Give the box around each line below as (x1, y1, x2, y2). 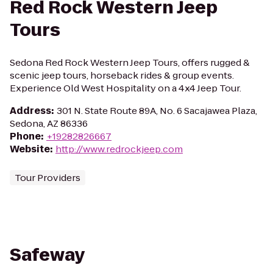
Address (10, 104, 51, 117)
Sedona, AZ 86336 (10, 117, 88, 130)
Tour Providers (15, 171, 80, 184)
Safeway (10, 243, 85, 267)
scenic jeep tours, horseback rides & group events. (10, 69, 234, 82)
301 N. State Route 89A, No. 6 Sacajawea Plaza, (57, 104, 257, 117)
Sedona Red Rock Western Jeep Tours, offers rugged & (10, 56, 250, 69)
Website (10, 143, 50, 155)
